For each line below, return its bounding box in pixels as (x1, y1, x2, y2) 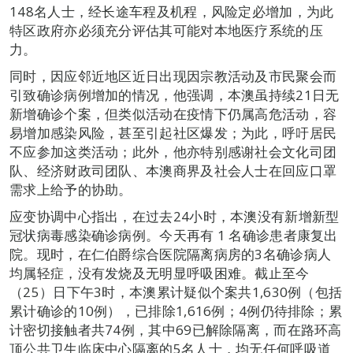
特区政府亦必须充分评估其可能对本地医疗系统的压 (9, 21, 323, 40)
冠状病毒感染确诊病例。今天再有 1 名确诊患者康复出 (9, 226, 338, 245)
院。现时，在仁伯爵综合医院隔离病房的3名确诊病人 (9, 245, 332, 264)
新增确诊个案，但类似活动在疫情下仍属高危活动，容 (9, 105, 337, 124)
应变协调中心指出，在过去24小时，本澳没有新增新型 (9, 207, 340, 226)
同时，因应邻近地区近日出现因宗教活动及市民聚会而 (9, 67, 337, 86)
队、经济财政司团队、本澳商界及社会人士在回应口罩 (9, 162, 337, 180)
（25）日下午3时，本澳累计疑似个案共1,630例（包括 (9, 283, 343, 302)
